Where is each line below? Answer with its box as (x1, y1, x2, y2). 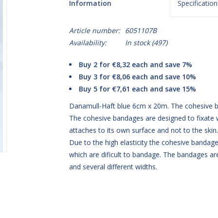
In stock (125, 38, 150, 47)
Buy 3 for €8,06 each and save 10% (78, 72, 196, 81)
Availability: (69, 38, 107, 47)
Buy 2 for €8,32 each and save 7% (78, 60, 192, 69)
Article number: (69, 26, 120, 35)
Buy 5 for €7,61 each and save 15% (78, 84, 196, 93)
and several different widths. (69, 162, 159, 171)
